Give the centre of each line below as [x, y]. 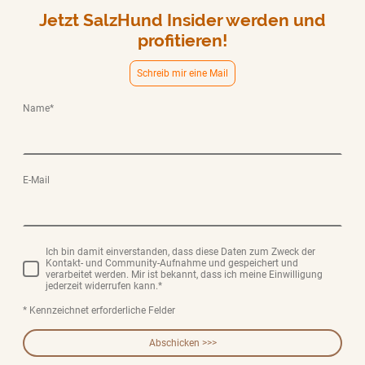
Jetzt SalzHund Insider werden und [182, 20]
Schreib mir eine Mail [182, 74]
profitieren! [182, 41]
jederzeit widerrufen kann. [102, 286]
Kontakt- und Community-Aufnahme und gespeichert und [172, 264]
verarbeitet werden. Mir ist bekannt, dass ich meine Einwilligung [184, 275]
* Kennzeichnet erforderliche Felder [99, 311]
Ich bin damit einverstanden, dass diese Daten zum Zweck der [180, 252]
